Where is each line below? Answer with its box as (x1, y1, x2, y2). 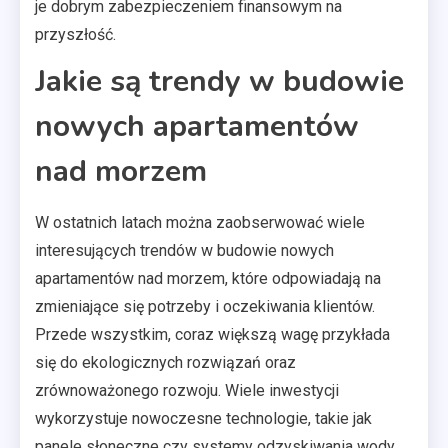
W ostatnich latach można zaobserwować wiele (35, 212, 365, 232)
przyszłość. (35, 24, 116, 44)
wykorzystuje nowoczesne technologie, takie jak (35, 408, 372, 428)
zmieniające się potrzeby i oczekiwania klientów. (35, 296, 375, 316)
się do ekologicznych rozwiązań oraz (35, 352, 296, 372)
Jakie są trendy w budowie (35, 60, 404, 102)
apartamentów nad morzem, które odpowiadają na (35, 268, 381, 288)
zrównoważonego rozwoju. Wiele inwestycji (35, 380, 339, 400)
